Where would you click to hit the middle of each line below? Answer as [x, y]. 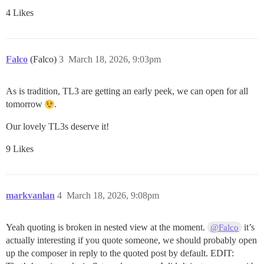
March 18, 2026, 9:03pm [115, 59]
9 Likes [20, 148]
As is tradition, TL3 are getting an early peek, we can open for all [127, 91]
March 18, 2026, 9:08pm [113, 195]
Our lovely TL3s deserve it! [57, 126]
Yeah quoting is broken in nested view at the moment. [107, 227]
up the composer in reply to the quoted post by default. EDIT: [120, 253]
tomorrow [25, 104]
